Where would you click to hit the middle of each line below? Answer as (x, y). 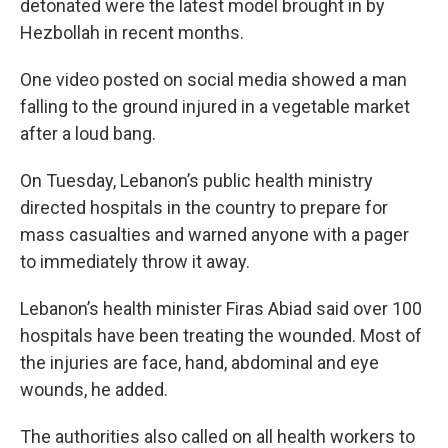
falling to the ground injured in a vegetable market (215, 106)
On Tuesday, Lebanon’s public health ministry (196, 180)
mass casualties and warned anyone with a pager (214, 234)
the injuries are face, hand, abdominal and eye (199, 362)
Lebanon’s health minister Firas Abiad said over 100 (221, 308)
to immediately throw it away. (135, 261)
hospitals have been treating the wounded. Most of (221, 335)
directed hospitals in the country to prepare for (204, 207)
